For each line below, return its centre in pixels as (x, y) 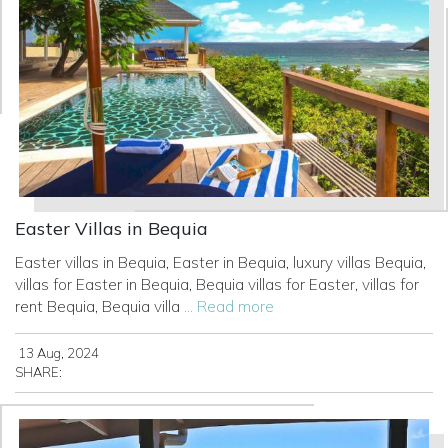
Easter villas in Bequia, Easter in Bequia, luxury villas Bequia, (220, 263)
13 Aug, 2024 (57, 353)
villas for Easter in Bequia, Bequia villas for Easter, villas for (217, 285)
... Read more (229, 307)
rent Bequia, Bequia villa (99, 307)
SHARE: (38, 372)
